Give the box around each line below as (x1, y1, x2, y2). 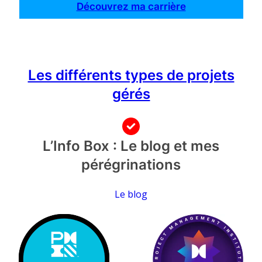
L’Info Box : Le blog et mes (43, 137, 219, 154)
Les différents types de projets (27, 66, 235, 84)
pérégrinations (81, 156, 181, 173)
